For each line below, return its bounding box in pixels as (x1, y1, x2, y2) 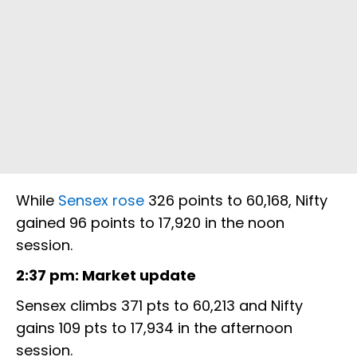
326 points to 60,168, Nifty (148, 190, 328, 211)
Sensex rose (58, 190, 148, 211)
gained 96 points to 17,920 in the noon (16, 213, 284, 233)
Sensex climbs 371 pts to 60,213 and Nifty (16, 296, 303, 316)
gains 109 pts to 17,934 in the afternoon (16, 318, 292, 339)
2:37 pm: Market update (16, 265, 196, 286)
